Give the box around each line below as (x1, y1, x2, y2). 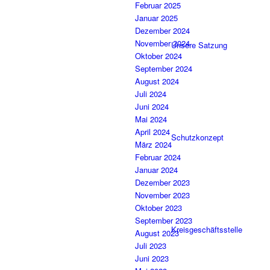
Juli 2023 (135, 240, 166, 252)
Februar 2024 (135, 151, 181, 163)
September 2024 (135, 63, 192, 75)
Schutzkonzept (171, 131, 224, 143)
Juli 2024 (135, 88, 166, 100)
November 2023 (135, 189, 190, 201)
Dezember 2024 (135, 25, 190, 37)
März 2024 (135, 139, 172, 151)
